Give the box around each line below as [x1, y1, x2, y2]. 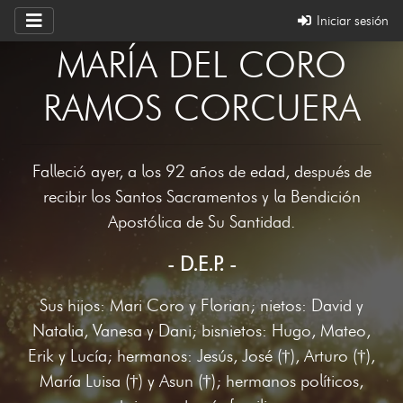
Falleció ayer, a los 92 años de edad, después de [31, 161, 372, 182]
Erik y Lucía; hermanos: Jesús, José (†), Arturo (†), [28, 345, 375, 366]
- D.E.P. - [166, 251, 237, 276]
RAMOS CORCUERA [42, 85, 361, 130]
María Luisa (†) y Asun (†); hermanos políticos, [40, 371, 363, 391]
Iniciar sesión [313, 12, 389, 29]
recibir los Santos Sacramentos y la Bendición [42, 186, 361, 207]
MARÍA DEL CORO [57, 42, 346, 86]
